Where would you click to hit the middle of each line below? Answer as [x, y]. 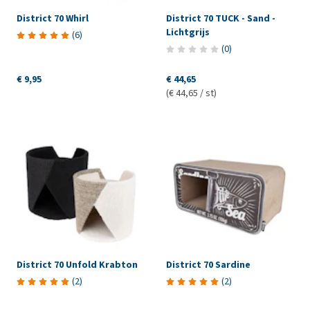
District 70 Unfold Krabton [77, 265]
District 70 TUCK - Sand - [220, 19]
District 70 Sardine [208, 265]
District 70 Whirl [53, 19]
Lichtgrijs [188, 33]
